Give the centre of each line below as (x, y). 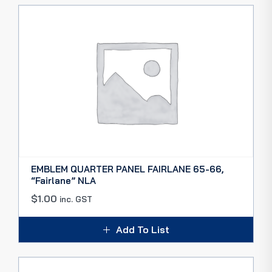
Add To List (142, 229)
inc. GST (76, 199)
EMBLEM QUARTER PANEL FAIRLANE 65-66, (127, 169)
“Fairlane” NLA (63, 181)
